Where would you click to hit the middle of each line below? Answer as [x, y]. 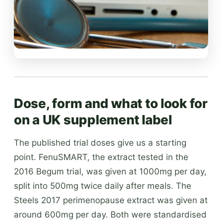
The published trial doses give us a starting [100, 142]
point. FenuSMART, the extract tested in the [101, 157]
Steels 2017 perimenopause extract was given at [111, 200]
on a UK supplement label [93, 119]
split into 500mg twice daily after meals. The [103, 186]
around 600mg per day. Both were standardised [110, 214]
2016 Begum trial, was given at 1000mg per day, [110, 171]
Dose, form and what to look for [111, 103]
